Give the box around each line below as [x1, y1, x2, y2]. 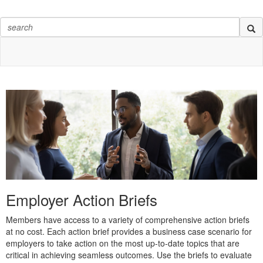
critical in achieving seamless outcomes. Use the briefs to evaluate [6, 248, 252, 261]
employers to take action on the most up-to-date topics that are [6, 237, 240, 249]
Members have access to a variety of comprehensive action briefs [6, 213, 249, 225]
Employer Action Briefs [6, 188, 157, 210]
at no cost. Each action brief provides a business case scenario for [6, 225, 252, 237]
